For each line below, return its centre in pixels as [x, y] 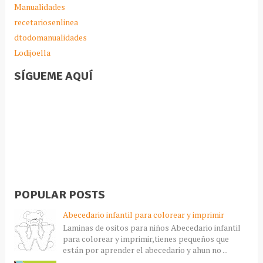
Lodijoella [32, 53]
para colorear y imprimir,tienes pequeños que [146, 239]
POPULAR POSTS [59, 195]
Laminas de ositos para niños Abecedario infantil [151, 228]
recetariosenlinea [46, 22]
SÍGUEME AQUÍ [53, 76]
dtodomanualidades [50, 38]
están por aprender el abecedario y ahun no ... [145, 250]
